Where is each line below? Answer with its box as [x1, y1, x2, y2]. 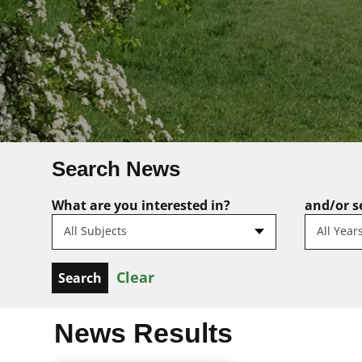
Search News [52, 157, 180, 181]
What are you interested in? [52, 196, 230, 214]
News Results [54, 317, 234, 348]
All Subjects [64, 222, 127, 238]
